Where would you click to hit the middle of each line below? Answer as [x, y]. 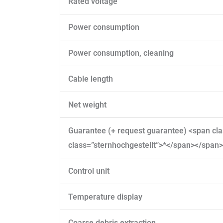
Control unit [89, 171]
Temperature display [105, 197]
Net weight [87, 105]
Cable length [91, 79]
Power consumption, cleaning [121, 53]
